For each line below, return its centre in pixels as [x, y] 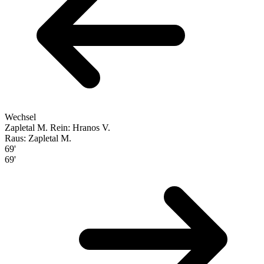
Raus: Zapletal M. [38, 138]
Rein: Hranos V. [80, 127]
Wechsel [20, 117]
